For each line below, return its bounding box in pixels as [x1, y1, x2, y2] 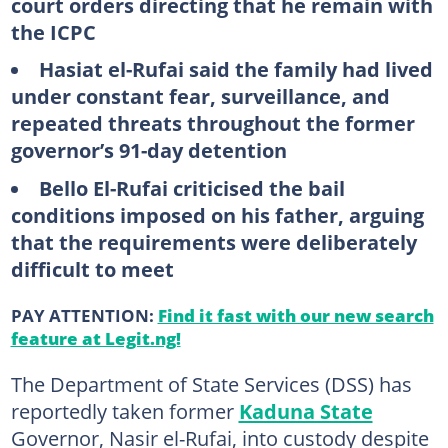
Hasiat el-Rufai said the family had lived [38, 55, 433, 83]
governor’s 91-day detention [10, 136, 287, 164]
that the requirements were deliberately [10, 227, 417, 256]
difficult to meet [10, 254, 174, 283]
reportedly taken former [10, 396, 239, 425]
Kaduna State [238, 396, 373, 425]
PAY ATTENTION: [10, 302, 158, 327]
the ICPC [10, 17, 96, 46]
